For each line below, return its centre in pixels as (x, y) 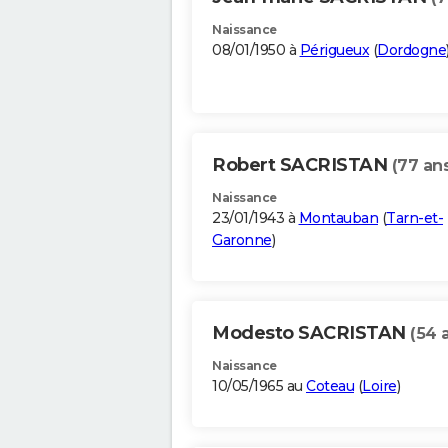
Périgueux (334, 50)
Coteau (330, 386)
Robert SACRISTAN (302, 165)
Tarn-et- (414, 218)
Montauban (338, 218)
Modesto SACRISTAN (311, 333)
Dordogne (411, 50)
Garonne (242, 240)
